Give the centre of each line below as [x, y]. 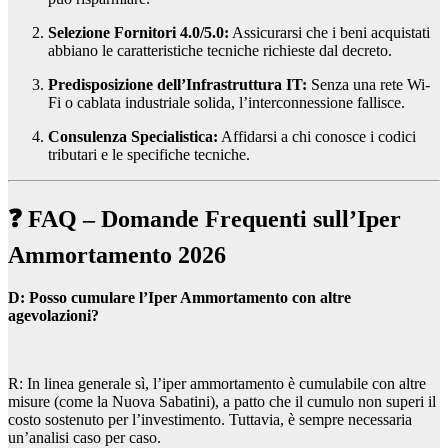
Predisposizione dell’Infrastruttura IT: [177, 84]
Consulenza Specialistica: [133, 136]
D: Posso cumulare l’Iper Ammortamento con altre [179, 298]
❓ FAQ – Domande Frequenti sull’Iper [204, 219]
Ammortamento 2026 [117, 255]
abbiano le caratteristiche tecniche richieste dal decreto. [220, 50]
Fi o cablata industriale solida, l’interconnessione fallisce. [226, 102]
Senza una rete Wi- [368, 84]
